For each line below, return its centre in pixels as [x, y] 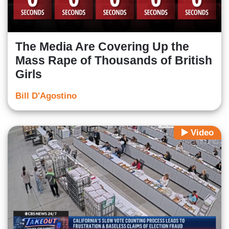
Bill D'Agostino [46, 96]
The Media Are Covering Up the [102, 46]
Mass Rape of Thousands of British [114, 60]
